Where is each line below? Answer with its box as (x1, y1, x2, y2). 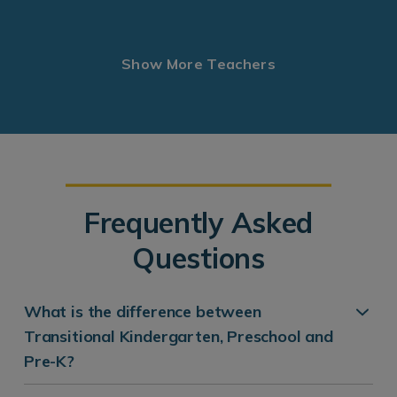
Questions (132, 239, 265, 276)
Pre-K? (24, 350, 74, 371)
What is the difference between (24, 300, 261, 322)
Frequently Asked (84, 204, 313, 240)
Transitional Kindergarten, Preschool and (24, 325, 333, 346)
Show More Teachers (121, 54, 276, 73)
